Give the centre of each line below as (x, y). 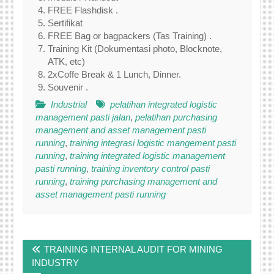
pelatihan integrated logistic (164, 104)
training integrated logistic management (148, 156)
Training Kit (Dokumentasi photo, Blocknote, (135, 48)
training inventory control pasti (151, 168)
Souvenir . (68, 87)
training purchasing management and (144, 181)
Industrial (69, 104)
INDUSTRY (56, 262)
